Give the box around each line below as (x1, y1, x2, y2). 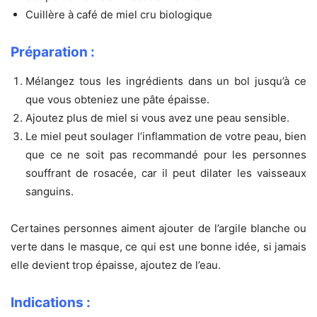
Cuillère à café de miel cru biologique (25, 8, 212, 22)
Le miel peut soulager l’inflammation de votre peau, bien (25, 129, 306, 144)
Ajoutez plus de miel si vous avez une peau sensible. (25, 111, 289, 125)
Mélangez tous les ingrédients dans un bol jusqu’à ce (25, 74, 306, 88)
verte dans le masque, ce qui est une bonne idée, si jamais (11, 240, 306, 254)
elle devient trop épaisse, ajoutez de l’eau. (11, 258, 221, 272)
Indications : (11, 294, 91, 311)
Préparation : (11, 44, 95, 61)
